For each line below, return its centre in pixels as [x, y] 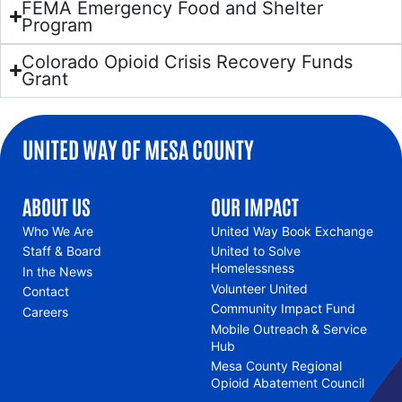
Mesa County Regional [276, 366]
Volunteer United [259, 288]
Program [57, 25]
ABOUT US [57, 205]
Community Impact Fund [283, 309]
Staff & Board [62, 251]
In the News [57, 271]
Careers [45, 311]
